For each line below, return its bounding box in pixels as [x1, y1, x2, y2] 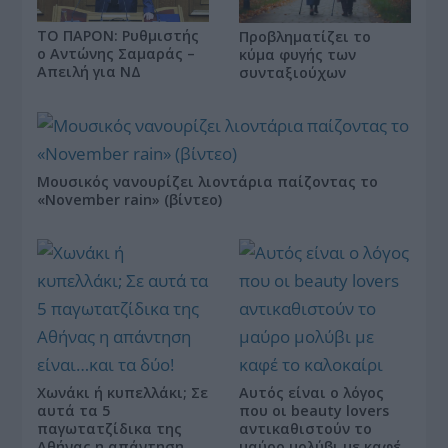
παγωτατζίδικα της [37, 419, 183, 439]
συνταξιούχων [239, 63, 346, 83]
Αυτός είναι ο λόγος [239, 383, 384, 403]
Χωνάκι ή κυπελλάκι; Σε [37, 383, 209, 403]
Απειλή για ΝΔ [37, 62, 142, 82]
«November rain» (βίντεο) [37, 190, 223, 210]
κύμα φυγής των [239, 45, 356, 65]
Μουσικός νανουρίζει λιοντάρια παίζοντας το [37, 172, 379, 192]
